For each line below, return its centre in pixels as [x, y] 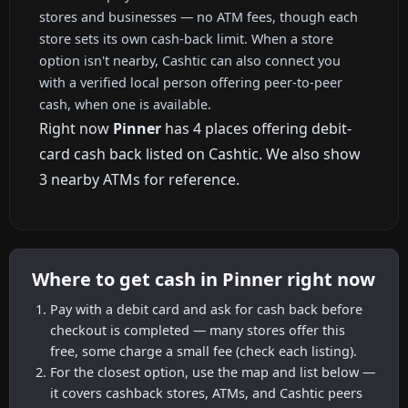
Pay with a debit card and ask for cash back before [206, 309]
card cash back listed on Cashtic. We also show [200, 153]
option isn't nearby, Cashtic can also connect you [190, 60]
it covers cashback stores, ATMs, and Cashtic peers [206, 393]
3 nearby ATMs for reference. [139, 179]
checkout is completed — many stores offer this [198, 330]
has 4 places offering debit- [256, 128]
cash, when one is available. [125, 104]
